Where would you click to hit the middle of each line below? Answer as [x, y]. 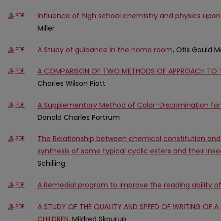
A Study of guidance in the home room [105, 50]
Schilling [51, 164]
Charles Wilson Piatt [72, 84]
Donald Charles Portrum [79, 117]
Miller [46, 28]
